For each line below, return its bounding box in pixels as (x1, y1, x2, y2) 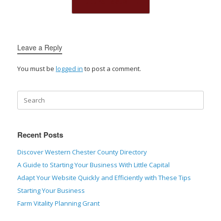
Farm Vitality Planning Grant (17, 199, 100, 208)
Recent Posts (17, 129, 63, 141)
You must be (17, 64, 56, 74)
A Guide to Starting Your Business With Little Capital (17, 160, 170, 170)
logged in (56, 64, 83, 74)
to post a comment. (83, 64, 141, 74)
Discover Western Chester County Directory (17, 147, 147, 157)
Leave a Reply (17, 42, 62, 53)
